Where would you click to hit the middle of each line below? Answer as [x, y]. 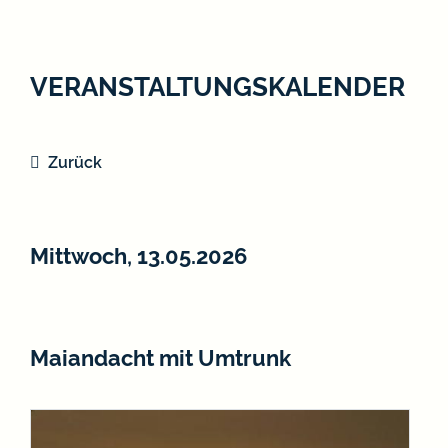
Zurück [75, 162]
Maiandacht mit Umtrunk [160, 357]
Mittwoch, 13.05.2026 [138, 255]
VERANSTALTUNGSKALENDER [217, 86]
